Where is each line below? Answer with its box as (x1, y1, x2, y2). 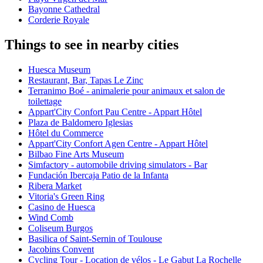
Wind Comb (28, 213, 73, 223)
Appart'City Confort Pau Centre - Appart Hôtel (28, 107, 202, 117)
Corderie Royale (28, 15, 89, 25)
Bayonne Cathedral (28, 4, 100, 15)
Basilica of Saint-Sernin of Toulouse (28, 234, 162, 244)
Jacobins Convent (28, 244, 94, 255)
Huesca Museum (28, 65, 90, 75)
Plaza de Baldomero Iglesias (28, 117, 133, 128)
